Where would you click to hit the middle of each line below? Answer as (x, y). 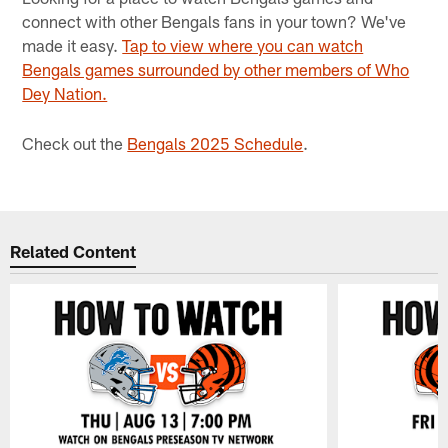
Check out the (75, 143)
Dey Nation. (65, 92)
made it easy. (72, 44)
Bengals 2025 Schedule (215, 143)
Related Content (73, 250)
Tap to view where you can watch (243, 44)
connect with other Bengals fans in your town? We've (214, 20)
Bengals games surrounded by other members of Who (216, 68)
